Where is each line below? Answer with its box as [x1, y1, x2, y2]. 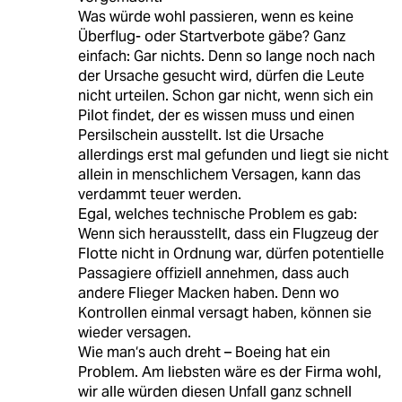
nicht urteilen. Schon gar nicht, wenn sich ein [77, 86, 373, 106]
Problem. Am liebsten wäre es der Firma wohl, [77, 363, 381, 382]
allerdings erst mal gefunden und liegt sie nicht [77, 145, 389, 165]
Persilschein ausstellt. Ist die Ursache [77, 126, 324, 145]
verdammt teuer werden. [77, 185, 241, 205]
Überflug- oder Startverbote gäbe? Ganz [77, 27, 345, 47]
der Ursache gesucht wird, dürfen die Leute [77, 66, 364, 86]
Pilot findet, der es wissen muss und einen [77, 106, 354, 126]
